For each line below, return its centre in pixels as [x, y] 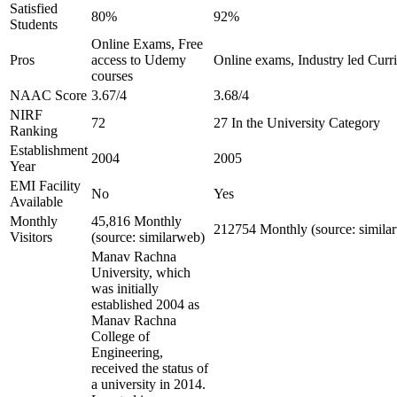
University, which [141, 272]
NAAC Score [48, 95]
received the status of [150, 368]
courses [112, 76]
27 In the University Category [297, 123]
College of [121, 336]
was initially [125, 288]
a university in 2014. [148, 384]
